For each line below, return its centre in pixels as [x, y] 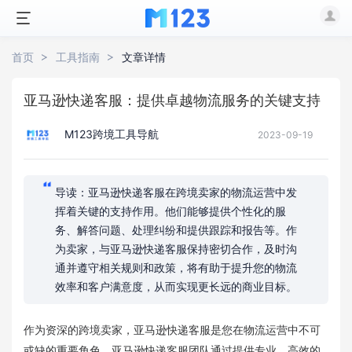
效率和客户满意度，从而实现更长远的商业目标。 [176, 286]
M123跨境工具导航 [110, 134]
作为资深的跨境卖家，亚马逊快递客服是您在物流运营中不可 [172, 330]
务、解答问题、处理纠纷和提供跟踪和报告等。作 [176, 230]
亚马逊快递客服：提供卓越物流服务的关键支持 [172, 100]
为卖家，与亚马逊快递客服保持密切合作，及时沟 [176, 249]
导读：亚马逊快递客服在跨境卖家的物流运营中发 [176, 192]
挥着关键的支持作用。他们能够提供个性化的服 [170, 211]
